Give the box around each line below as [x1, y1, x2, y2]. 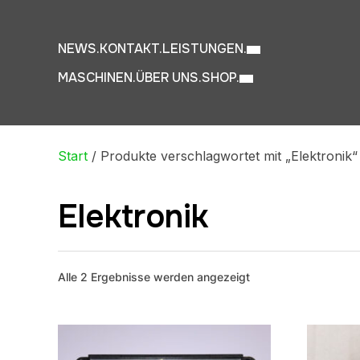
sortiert [249, 306, 287, 320]
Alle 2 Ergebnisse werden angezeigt [58, 270, 250, 284]
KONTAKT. [100, 40, 162, 57]
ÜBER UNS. [136, 69, 202, 86]
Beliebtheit [249, 288, 305, 301]
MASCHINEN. [58, 69, 136, 86]
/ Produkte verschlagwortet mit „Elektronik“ [88, 148, 358, 164]
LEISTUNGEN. [162, 40, 247, 57]
